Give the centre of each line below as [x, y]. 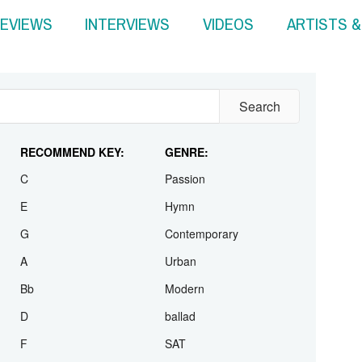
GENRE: [186, 221]
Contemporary [201, 303]
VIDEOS [229, 24]
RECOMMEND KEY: [73, 221]
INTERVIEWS [128, 24]
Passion [185, 248]
